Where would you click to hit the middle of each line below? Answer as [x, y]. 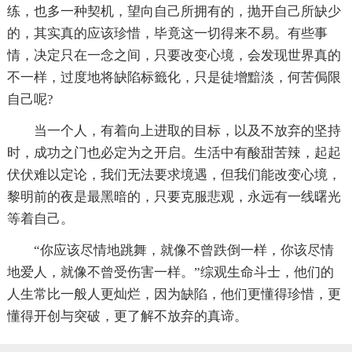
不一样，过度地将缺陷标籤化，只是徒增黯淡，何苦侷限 [174, 77]
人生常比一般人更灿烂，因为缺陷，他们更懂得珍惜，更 [174, 294]
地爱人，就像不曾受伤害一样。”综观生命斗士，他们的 [170, 272]
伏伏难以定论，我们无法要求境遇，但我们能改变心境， [174, 174]
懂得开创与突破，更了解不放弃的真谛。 [127, 316]
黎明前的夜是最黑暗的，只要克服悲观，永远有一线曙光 [174, 196]
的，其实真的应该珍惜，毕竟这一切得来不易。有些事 [167, 33]
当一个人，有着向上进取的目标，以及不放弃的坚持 [187, 130]
